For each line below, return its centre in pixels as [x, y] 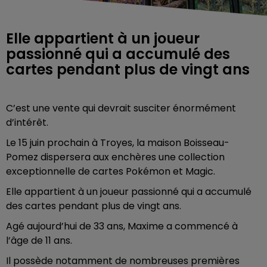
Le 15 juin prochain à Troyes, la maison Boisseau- [118, 143]
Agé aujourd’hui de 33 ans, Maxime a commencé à [122, 226]
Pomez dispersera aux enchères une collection [115, 157]
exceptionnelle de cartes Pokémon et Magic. [111, 171]
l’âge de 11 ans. [39, 240]
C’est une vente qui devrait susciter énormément [121, 108]
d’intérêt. [27, 122]
